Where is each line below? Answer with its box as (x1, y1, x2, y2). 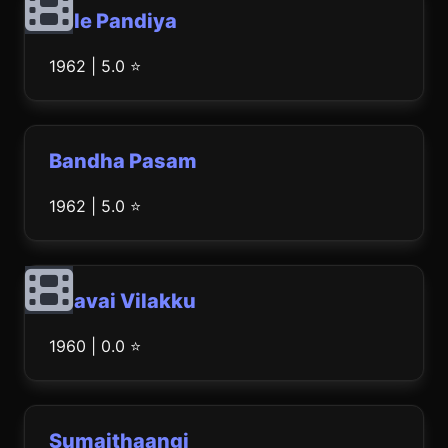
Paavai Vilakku (49, 289, 196, 313)
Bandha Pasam (49, 149, 197, 173)
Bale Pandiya (49, 9, 177, 33)
